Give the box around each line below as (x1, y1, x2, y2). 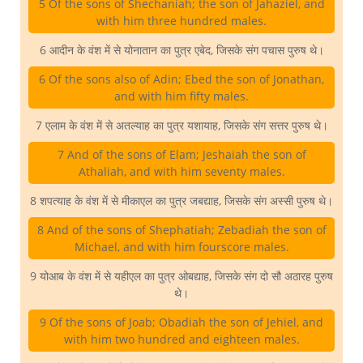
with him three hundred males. (96, 13, 267, 29)
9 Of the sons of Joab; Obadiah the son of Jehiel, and (40, 314, 323, 331)
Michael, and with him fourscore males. (74, 239, 289, 255)
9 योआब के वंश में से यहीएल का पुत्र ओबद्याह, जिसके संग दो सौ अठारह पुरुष (30, 268, 333, 284)
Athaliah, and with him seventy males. (78, 164, 285, 180)
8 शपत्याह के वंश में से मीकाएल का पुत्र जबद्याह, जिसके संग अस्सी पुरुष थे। (30, 193, 333, 209)
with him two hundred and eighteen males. (63, 331, 300, 348)
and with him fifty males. (114, 88, 249, 105)
